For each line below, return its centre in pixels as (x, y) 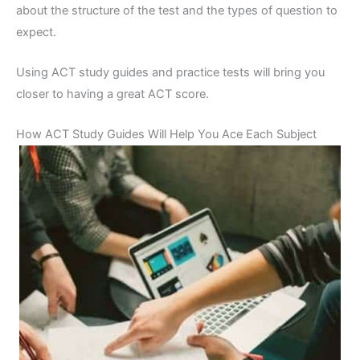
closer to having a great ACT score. (112, 94)
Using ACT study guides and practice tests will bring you (170, 72)
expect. (36, 32)
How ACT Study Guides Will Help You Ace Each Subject (166, 135)
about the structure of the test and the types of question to (177, 10)
